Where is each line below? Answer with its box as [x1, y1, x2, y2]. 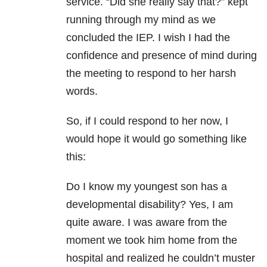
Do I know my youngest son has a [66, 181, 227, 193]
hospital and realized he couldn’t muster [66, 252, 255, 265]
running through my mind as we [66, 14, 216, 26]
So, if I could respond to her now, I [66, 115, 228, 128]
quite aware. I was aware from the [66, 216, 227, 229]
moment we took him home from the [66, 234, 237, 247]
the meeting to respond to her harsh [66, 67, 236, 80]
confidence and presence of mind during [66, 49, 257, 62]
